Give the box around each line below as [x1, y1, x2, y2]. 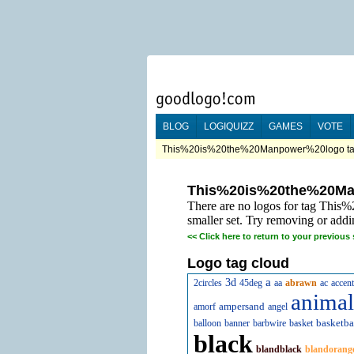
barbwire [253, 318, 286, 329]
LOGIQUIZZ [204, 121, 254, 132]
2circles [194, 277, 222, 288]
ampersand [219, 300, 265, 312]
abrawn [285, 277, 317, 288]
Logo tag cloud [187, 255, 289, 271]
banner [224, 318, 250, 329]
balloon [194, 318, 221, 329]
